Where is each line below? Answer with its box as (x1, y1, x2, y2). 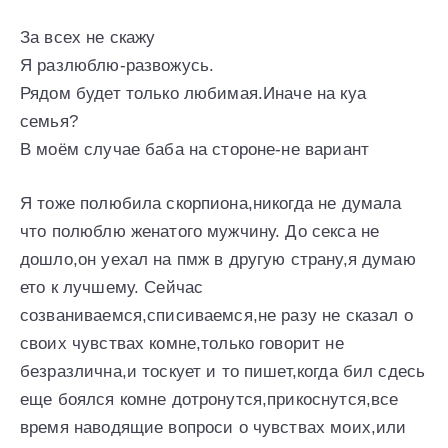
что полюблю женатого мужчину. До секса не (20, 221, 380, 241)
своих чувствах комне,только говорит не (20, 333, 344, 353)
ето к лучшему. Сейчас (20, 277, 204, 297)
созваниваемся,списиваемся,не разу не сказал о (20, 305, 413, 325)
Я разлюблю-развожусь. (20, 55, 215, 75)
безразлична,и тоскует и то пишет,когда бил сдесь (20, 361, 426, 381)
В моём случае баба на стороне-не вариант (20, 139, 369, 159)
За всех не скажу (20, 27, 156, 47)
